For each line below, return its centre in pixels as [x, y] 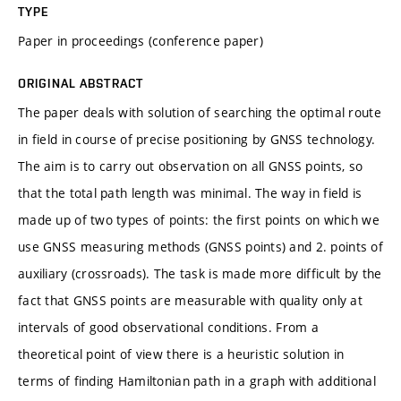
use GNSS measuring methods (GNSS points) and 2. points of [200, 246]
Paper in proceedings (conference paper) [141, 40]
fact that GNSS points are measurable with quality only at [190, 300]
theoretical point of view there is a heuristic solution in [181, 354]
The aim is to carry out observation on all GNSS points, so [191, 166]
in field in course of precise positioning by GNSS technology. [197, 139]
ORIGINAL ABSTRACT [81, 83]
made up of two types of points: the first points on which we [199, 219]
